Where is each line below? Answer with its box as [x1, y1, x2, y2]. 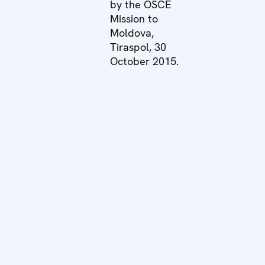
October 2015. [110, 54, 179, 68]
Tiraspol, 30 [110, 40, 167, 54]
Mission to [110, 11, 159, 25]
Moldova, [110, 25, 154, 40]
